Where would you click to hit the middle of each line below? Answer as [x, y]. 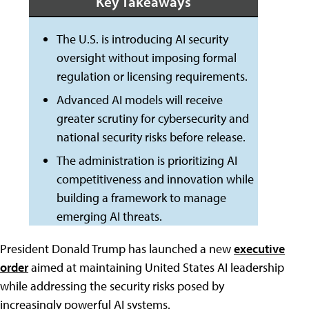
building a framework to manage [141, 198]
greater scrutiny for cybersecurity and [152, 118]
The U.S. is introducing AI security [142, 39]
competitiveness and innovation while [155, 179]
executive [259, 249]
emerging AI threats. [109, 216]
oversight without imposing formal [146, 58]
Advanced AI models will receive [139, 100]
